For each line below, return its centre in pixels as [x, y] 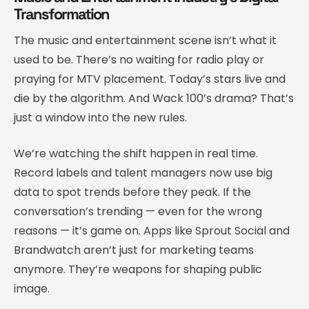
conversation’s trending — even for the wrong [138, 211]
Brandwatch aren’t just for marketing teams [134, 250]
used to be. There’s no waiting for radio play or [139, 59]
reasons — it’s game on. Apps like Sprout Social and [152, 230]
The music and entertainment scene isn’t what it [145, 40]
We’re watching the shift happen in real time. [136, 153]
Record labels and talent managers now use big [143, 172]
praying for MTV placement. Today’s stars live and [150, 79]
